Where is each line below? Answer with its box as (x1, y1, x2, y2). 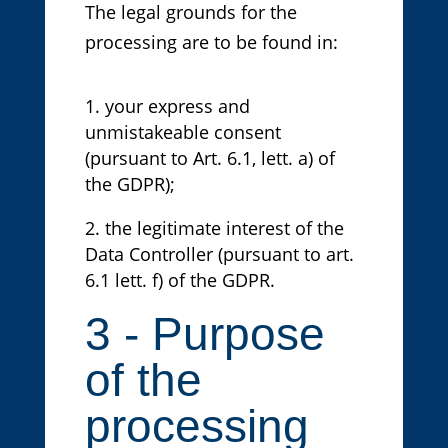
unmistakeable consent (84, 120, 281, 145)
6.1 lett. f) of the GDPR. (84, 268, 275, 293)
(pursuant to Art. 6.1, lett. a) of (84, 146, 335, 171)
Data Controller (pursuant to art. (84, 242, 354, 267)
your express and (104, 94, 250, 119)
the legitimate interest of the (104, 216, 344, 241)
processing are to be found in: (84, 30, 338, 55)
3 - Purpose (84, 308, 325, 361)
